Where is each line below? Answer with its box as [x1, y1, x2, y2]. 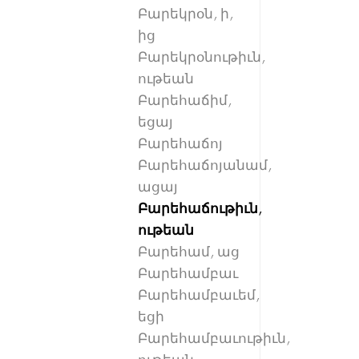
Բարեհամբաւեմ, [138, 287, 260, 304]
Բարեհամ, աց [138, 244, 240, 260]
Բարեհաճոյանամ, [138, 157, 272, 174]
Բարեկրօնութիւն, [138, 49, 265, 66]
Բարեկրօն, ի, [138, 6, 233, 22]
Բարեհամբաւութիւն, [138, 330, 290, 347]
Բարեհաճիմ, [138, 92, 232, 109]
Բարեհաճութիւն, [138, 200, 262, 217]
